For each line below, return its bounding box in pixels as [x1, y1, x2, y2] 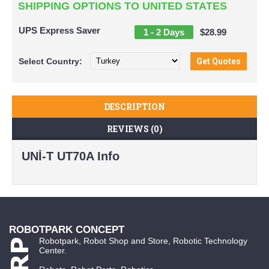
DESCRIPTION [104, 100, 165, 112]
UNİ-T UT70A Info [22, 149, 119, 163]
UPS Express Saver [19, 25, 100, 35]
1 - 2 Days [144, 26, 184, 37]
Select [19, 56, 46, 66]
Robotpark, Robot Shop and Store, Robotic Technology [39, 235, 247, 246]
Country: [46, 56, 82, 66]
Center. [39, 245, 74, 255]
